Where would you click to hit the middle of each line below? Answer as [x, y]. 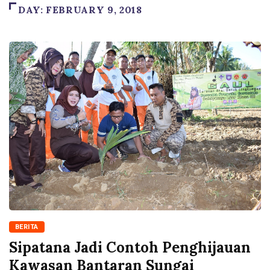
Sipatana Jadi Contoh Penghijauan [130, 247]
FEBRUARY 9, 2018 [94, 10]
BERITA [27, 227]
